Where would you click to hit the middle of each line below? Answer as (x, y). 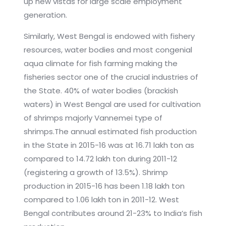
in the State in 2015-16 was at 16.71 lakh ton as (109, 145)
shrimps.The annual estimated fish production (110, 132)
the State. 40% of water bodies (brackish (101, 91)
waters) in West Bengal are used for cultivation (112, 104)
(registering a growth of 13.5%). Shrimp (96, 173)
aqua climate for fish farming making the (100, 64)
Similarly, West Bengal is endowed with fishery (109, 36)
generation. (45, 15)
